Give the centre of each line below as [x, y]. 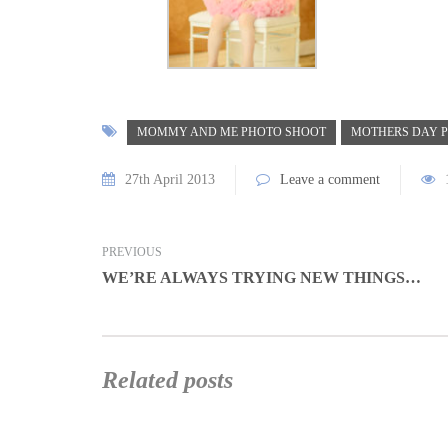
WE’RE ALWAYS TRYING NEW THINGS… [261, 277]
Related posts [167, 380]
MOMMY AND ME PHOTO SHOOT [231, 132]
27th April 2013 [170, 179]
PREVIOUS [132, 252]
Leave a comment [330, 179]
